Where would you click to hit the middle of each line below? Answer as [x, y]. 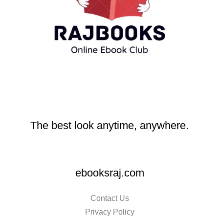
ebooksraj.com [109, 173]
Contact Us [109, 198]
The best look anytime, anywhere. [109, 126]
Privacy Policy [109, 212]
